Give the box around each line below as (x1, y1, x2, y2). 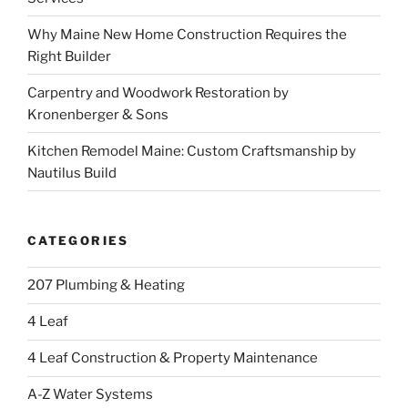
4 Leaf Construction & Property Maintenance (27, 350, 318, 367)
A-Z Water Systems (27, 386, 153, 403)
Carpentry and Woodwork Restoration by (27, 84, 289, 101)
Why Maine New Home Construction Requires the (27, 25, 347, 43)
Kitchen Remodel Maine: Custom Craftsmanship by (27, 142, 356, 159)
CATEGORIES (27, 233, 129, 249)
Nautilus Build (27, 164, 117, 181)
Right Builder (27, 47, 111, 65)
